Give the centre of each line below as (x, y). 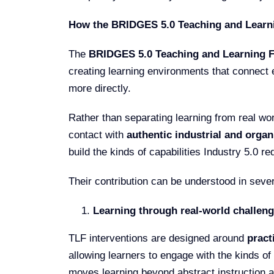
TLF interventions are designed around (157, 238)
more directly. (99, 88)
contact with (97, 135)
